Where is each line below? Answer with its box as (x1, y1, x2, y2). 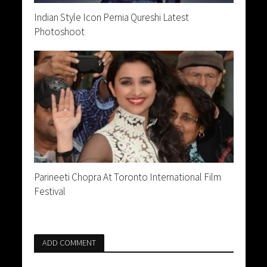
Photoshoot (33, 25, 85, 39)
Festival (33, 184, 66, 198)
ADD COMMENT (42, 237, 96, 248)
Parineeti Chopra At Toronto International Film (33, 170, 221, 184)
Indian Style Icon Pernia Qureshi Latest (33, 11, 189, 24)
